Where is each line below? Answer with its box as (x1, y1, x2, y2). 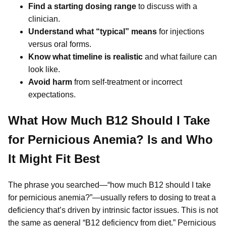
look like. (28, 65, 60, 74)
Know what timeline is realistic (28, 52, 143, 62)
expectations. (28, 90, 76, 99)
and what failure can (143, 52, 217, 62)
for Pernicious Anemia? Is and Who (8, 133, 213, 147)
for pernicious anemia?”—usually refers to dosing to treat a (8, 193, 216, 202)
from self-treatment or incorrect (72, 78, 182, 87)
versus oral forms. (28, 40, 91, 49)
